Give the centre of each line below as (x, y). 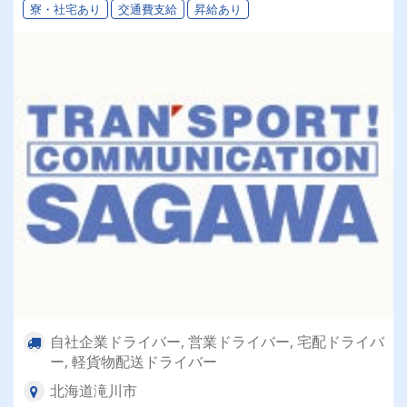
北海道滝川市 (94, 390)
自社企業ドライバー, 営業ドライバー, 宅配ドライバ (217, 341)
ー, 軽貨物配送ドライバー (134, 361)
